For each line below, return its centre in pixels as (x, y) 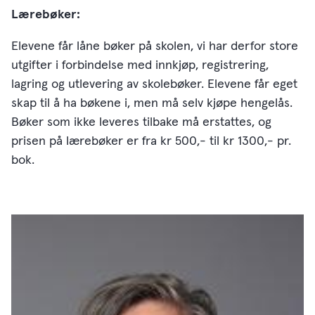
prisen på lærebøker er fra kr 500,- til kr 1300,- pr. (151, 141)
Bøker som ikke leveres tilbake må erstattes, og (141, 122)
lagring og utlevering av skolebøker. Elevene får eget (154, 84)
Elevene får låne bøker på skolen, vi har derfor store (155, 46)
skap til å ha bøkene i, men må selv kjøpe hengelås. (152, 103)
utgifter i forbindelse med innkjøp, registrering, (140, 65)
